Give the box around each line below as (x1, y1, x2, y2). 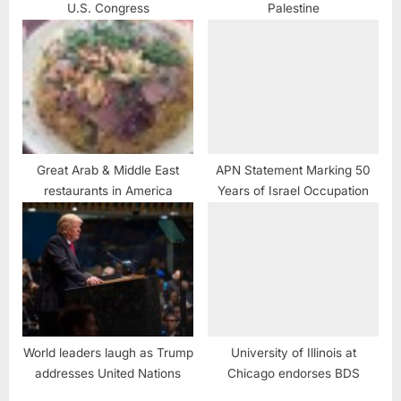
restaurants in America (43, 183, 173, 199)
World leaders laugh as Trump (22, 346, 193, 361)
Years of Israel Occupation (218, 183, 369, 199)
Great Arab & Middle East (37, 163, 179, 178)
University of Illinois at (230, 346, 356, 361)
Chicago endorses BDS (226, 366, 360, 381)
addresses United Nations (35, 366, 181, 381)
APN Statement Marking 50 (216, 163, 371, 178)
